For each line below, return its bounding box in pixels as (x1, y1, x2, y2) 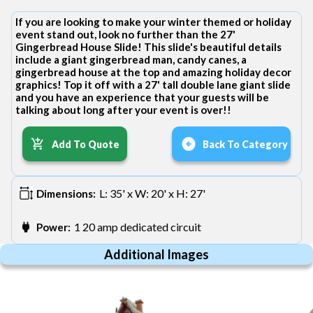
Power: (36, 221, 71, 234)
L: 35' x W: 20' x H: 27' (99, 187, 205, 201)
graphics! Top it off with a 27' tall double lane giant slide (15, 78, 291, 92)
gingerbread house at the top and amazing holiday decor (15, 66, 291, 79)
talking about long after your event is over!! (15, 103, 231, 117)
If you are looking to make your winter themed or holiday (15, 15, 291, 29)
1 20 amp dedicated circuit (74, 220, 201, 234)
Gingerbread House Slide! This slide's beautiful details (15, 41, 282, 54)
